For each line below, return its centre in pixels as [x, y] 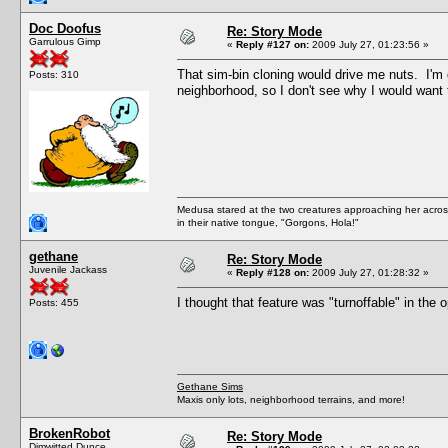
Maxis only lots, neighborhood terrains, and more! [291, 399]
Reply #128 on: [272, 272]
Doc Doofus [65, 28]
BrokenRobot [69, 433]
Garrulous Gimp [65, 41]
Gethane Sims [210, 386]
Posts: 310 [54, 74]
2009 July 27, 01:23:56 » [369, 44]
